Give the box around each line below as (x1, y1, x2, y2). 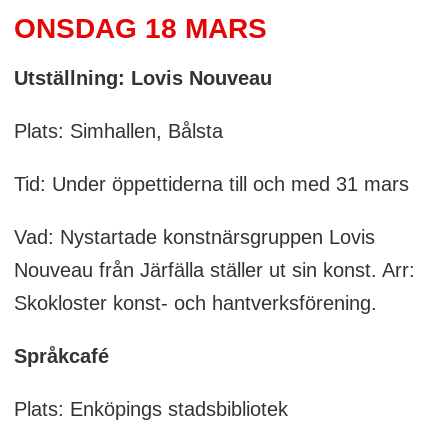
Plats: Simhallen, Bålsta (13, 120, 223, 143)
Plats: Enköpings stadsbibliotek (13, 398, 288, 421)
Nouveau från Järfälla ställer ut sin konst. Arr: (13, 259, 415, 282)
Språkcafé (13, 345, 109, 368)
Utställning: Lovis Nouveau (13, 67, 272, 90)
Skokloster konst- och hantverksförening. (13, 292, 377, 315)
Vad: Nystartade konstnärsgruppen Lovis (13, 226, 375, 249)
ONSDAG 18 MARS (13, 13, 267, 45)
